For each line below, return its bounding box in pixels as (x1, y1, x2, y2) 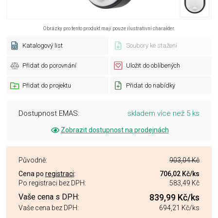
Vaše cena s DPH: (18, 192, 79, 201)
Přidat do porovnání (22, 62, 76, 69)
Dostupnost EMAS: (18, 109, 79, 118)
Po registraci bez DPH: (18, 179, 86, 187)
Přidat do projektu (22, 82, 71, 89)
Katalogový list (22, 42, 63, 49)
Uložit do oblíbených (126, 62, 180, 69)
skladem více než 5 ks (127, 109, 200, 118)
